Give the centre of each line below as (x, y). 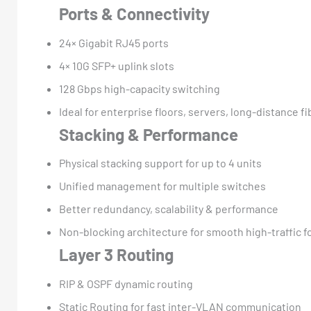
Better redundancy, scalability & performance (169, 209)
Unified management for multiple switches (162, 186)
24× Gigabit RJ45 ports (114, 42)
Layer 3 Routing (116, 255)
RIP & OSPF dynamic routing (126, 284)
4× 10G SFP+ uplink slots (117, 65)
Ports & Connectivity (134, 13)
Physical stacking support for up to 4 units (160, 163)
